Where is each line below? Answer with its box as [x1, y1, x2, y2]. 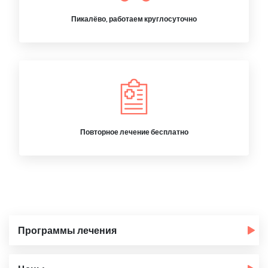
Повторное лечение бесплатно [80, 127, 188, 136]
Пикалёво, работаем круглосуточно [71, 14, 197, 23]
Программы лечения [18, 224, 117, 236]
